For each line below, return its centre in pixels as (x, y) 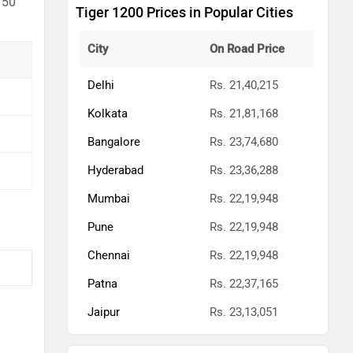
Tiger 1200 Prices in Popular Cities (184, 13)
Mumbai (109, 199)
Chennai (109, 255)
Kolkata (108, 113)
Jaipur (104, 312)
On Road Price (247, 49)
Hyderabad (115, 170)
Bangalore (114, 142)
